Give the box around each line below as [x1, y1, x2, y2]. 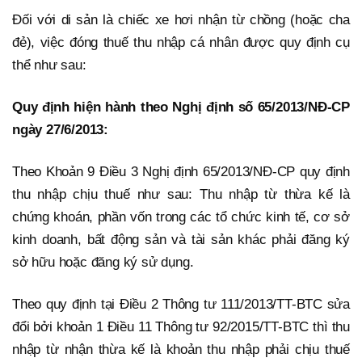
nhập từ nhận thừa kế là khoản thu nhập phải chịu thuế [12, 342, 350, 358]
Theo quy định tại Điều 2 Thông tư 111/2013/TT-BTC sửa [12, 297, 350, 313]
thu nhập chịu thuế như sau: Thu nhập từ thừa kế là [12, 187, 350, 203]
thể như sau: [12, 57, 86, 74]
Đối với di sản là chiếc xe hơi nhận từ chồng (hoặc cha [12, 12, 350, 28]
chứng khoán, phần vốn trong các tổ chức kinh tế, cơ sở [12, 209, 350, 225]
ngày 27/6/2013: [12, 122, 109, 138]
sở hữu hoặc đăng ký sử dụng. [12, 255, 194, 271]
